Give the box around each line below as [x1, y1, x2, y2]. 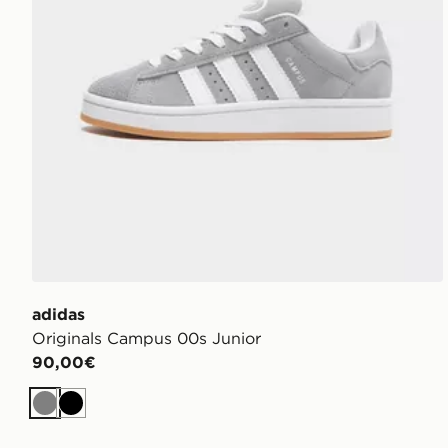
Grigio [43, 403, 92, 424]
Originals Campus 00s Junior [32, 328, 261, 349]
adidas [32, 304, 85, 325]
